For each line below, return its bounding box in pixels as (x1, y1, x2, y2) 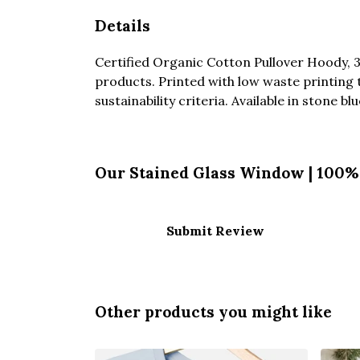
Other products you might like (95, 301, 332, 321)
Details (95, 15, 150, 35)
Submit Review (166, 222, 264, 239)
